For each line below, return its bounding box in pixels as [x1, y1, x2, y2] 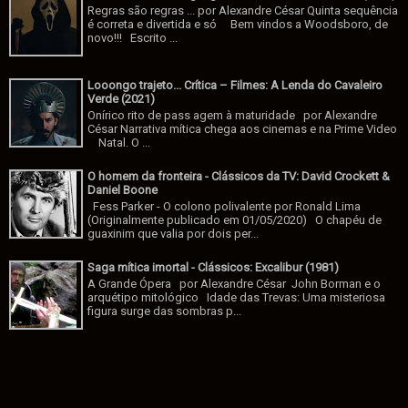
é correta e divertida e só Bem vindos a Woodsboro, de [87, 16, 389, 31]
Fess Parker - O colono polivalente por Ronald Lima [87, 199, 362, 213]
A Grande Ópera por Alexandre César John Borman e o [87, 276, 382, 291]
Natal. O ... [87, 135, 151, 149]
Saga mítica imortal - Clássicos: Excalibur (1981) [87, 260, 340, 274]
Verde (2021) [87, 92, 156, 106]
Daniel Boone [87, 183, 158, 197]
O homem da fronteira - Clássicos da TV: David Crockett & [87, 169, 391, 183]
